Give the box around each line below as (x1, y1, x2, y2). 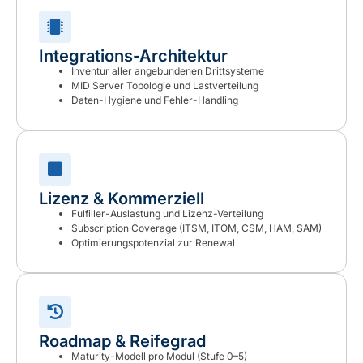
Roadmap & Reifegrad (39, 331, 206, 352)
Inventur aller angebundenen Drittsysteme (71, 65, 264, 78)
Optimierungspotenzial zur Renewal (71, 237, 235, 250)
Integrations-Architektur (39, 46, 228, 66)
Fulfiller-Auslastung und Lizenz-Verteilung (71, 207, 263, 220)
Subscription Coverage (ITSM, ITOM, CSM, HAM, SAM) (71, 222, 322, 235)
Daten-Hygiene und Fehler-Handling (71, 94, 238, 107)
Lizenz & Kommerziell (39, 189, 204, 209)
